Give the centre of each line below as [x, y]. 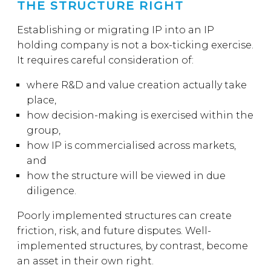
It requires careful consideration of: [105, 60]
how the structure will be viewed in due [126, 176]
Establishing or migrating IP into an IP [116, 30]
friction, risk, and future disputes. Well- [114, 231]
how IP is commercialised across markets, [131, 145]
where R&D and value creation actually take [137, 85]
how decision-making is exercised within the [140, 115]
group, [44, 130]
